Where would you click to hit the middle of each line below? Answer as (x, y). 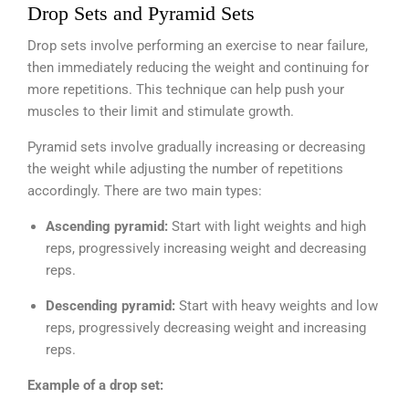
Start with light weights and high (269, 226)
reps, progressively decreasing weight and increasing (206, 327)
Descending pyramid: (112, 305)
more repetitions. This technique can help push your (186, 89)
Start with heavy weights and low (278, 305)
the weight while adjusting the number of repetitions (185, 168)
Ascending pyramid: (109, 226)
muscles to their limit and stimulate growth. (161, 111)
